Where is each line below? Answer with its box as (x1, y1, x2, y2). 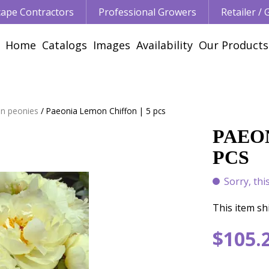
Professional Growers (98, 5, 196, 19)
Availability (136, 38, 193, 52)
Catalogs (42, 38, 87, 52)
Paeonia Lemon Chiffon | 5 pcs (46, 105, 166, 116)
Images (93, 38, 130, 52)
